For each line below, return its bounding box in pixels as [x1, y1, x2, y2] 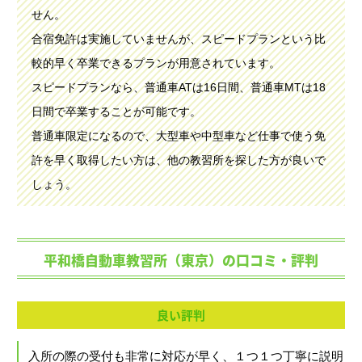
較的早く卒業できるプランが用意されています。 [31, 56, 280, 69]
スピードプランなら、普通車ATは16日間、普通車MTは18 [31, 80, 326, 94]
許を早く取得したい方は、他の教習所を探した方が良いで [31, 153, 326, 166]
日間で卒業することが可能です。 [31, 104, 201, 118]
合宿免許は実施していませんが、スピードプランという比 [31, 32, 326, 45]
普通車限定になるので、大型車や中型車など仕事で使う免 [31, 128, 326, 142]
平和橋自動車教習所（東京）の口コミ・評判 [44, 250, 318, 271]
